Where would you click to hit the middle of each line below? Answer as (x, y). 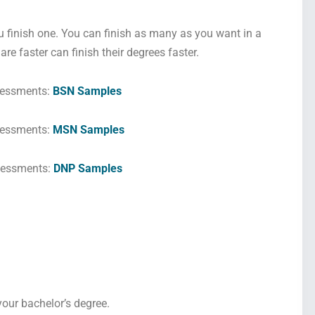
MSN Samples (89, 130)
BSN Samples (88, 91)
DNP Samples (88, 169)
